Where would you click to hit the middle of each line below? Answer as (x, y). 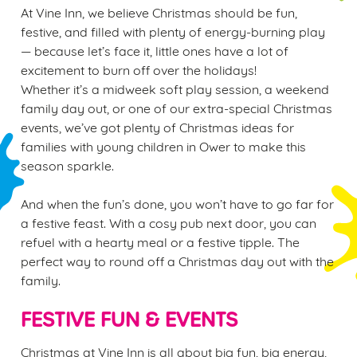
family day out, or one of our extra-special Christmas (177, 107)
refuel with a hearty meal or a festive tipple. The (160, 241)
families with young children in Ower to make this (163, 145)
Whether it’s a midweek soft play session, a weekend (175, 88)
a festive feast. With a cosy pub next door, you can (169, 222)
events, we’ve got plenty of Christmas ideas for (157, 126)
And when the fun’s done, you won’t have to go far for (177, 203)
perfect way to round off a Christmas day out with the (177, 260)
